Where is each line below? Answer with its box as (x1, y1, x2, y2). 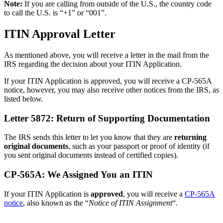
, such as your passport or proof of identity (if (68, 142, 210, 151)
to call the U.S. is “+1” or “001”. (4, 8, 107, 17)
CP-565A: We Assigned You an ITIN (4, 169, 153, 180)
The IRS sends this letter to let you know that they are (4, 133, 174, 142)
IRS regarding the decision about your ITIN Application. (4, 59, 182, 68)
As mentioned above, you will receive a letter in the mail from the (4, 50, 209, 59)
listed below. (4, 94, 43, 103)
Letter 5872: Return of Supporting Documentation (4, 112, 210, 123)
